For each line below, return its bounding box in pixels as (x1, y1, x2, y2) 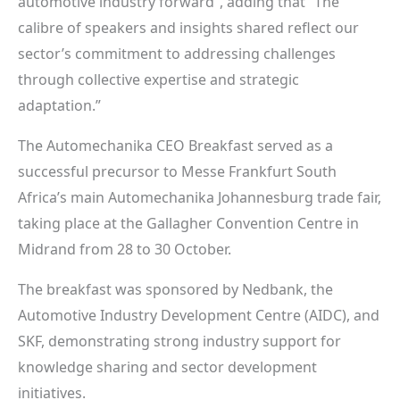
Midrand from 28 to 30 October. (18, 238, 231, 259)
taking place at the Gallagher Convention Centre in (18, 212, 359, 233)
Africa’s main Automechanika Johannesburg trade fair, (18, 187, 381, 207)
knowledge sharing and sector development (18, 356, 317, 377)
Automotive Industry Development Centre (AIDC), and (18, 304, 379, 325)
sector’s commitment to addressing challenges (18, 43, 336, 63)
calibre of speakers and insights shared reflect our (18, 17, 359, 37)
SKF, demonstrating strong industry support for (18, 330, 341, 351)
